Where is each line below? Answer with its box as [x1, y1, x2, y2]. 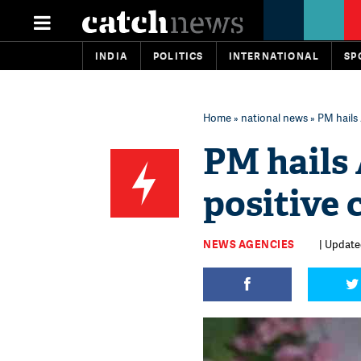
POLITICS [153, 49, 204, 63]
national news [241, 110, 308, 125]
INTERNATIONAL [228, 49, 320, 63]
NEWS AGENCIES [203, 237, 295, 251]
